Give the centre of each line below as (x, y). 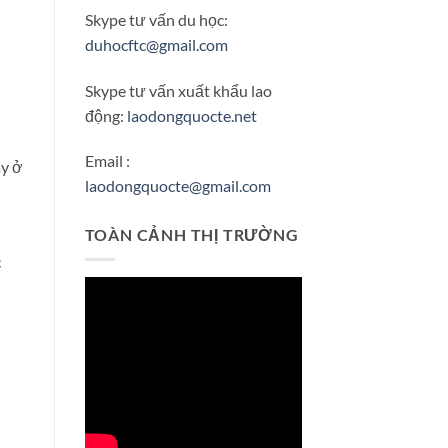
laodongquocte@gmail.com (177, 186)
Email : (107, 161)
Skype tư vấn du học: (156, 19)
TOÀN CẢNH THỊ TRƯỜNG (191, 235)
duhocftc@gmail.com (156, 44)
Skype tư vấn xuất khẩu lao (178, 90)
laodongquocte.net (191, 115)
